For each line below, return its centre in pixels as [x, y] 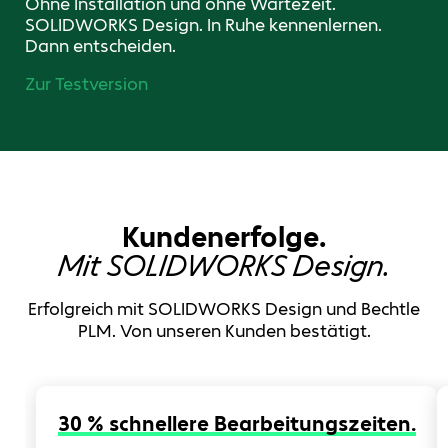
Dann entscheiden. [100, 46]
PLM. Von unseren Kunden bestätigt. [224, 331]
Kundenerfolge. [224, 237]
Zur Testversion [86, 84]
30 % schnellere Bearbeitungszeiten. [236, 423]
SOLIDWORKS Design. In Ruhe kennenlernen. [203, 25]
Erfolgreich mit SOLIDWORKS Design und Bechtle [224, 309]
